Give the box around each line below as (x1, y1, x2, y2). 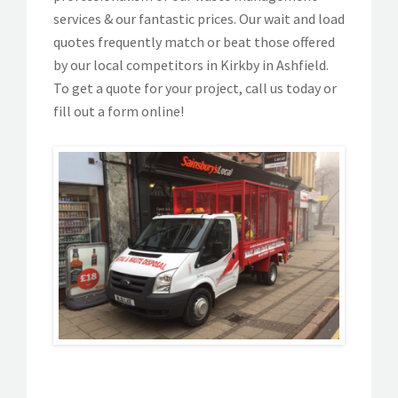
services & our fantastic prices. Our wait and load (53, 9, 345, 28)
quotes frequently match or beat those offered (53, 32, 335, 51)
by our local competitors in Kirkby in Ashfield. (53, 55, 329, 74)
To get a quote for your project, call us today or (53, 78, 337, 97)
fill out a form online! (53, 101, 184, 120)
